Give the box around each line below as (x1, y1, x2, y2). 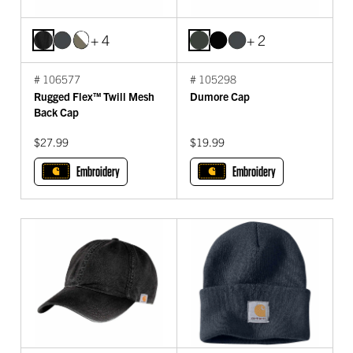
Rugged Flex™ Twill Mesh (34, 89, 154, 104)
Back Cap (34, 105, 79, 120)
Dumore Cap (190, 89, 250, 104)
